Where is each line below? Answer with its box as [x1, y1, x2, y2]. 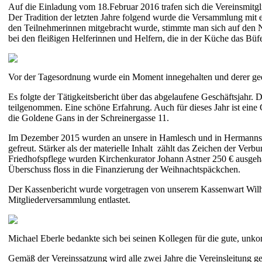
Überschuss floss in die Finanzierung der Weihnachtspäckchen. [8, 164, 240, 174]
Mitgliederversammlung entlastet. [8, 194, 130, 205]
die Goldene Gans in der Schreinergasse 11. [8, 112, 169, 123]
